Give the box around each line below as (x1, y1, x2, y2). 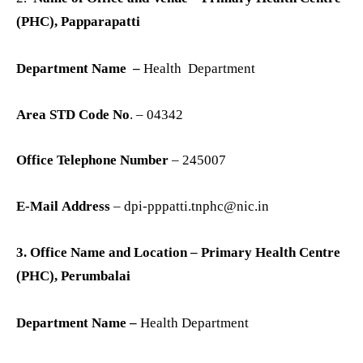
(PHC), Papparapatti (16, 14, 143, 30)
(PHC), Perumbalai (16, 267, 134, 284)
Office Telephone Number (16, 152, 169, 169)
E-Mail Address (16, 199, 113, 214)
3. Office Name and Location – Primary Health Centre (16, 244, 340, 260)
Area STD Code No (16, 106, 130, 122)
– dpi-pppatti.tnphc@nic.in (113, 199, 269, 214)
